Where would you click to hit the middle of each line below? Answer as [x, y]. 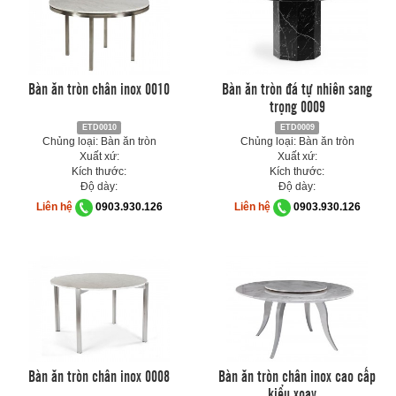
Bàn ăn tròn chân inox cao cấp [297, 375]
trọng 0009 [297, 105]
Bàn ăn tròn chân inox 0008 [99, 375]
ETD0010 [99, 127]
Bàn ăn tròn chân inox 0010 [99, 88]
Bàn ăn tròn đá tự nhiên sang [297, 88]
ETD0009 [297, 127]
